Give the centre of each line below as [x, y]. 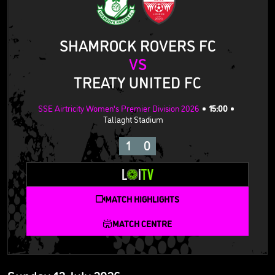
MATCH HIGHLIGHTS [142, 199]
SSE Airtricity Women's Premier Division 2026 [119, 108]
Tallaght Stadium [133, 119]
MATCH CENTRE [142, 223]
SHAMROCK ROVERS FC [137, 45]
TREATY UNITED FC [137, 82]
